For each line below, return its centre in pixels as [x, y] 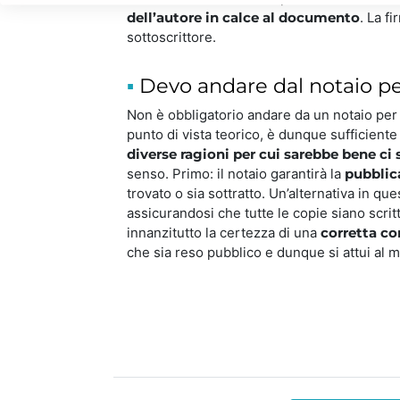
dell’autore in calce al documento [243, 17]
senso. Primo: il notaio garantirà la [236, 173]
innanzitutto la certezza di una [224, 232]
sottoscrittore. [171, 37]
